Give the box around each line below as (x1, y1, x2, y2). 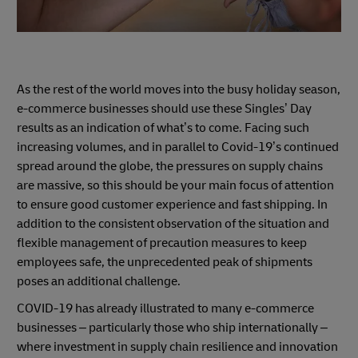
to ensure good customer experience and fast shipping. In (17, 196, 328, 213)
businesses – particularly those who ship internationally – (17, 319, 328, 336)
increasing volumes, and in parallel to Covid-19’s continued (17, 138, 339, 155)
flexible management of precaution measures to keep (17, 234, 307, 251)
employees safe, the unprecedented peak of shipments (17, 253, 312, 270)
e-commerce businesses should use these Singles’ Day (17, 100, 312, 117)
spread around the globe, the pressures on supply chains (17, 157, 323, 174)
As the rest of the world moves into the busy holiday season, (17, 81, 340, 97)
